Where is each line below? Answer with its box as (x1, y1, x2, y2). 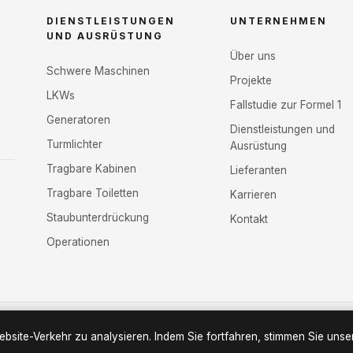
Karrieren (230, 188, 277, 202)
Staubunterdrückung (46, 211, 150, 225)
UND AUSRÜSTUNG (46, 30, 164, 43)
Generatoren (46, 113, 111, 127)
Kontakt (230, 213, 269, 226)
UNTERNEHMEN (230, 15, 328, 28)
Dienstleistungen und (230, 123, 336, 136)
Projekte (230, 74, 273, 87)
